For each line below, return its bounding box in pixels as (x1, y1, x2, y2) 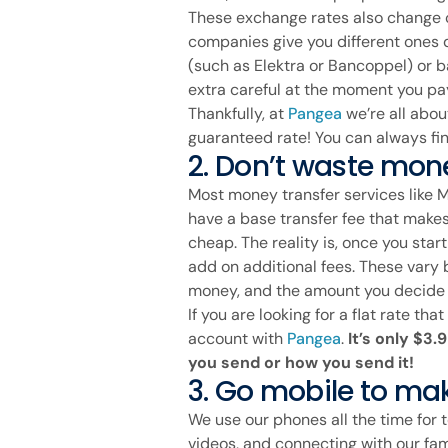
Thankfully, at (188, 102, 288, 124)
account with (188, 327, 287, 349)
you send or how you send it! (188, 351, 414, 373)
